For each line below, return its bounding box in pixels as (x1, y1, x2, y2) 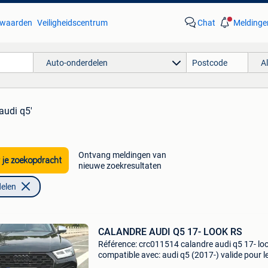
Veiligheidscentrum (36, 18, 108, 28)
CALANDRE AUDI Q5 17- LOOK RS (98, 226, 242, 237)
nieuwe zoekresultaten (78, 161, 162, 170)
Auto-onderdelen (45, 57, 108, 68)
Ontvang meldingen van (78, 150, 166, 160)
